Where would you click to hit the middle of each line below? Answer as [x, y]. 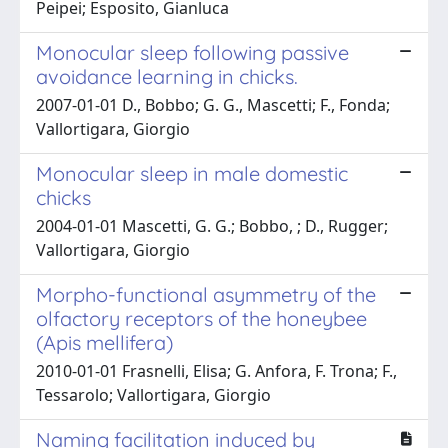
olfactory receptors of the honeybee [201, 318]
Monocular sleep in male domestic [192, 173]
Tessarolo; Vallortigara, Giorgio [153, 394]
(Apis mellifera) [104, 342]
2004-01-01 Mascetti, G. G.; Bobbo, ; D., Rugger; [212, 225]
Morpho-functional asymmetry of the [206, 294]
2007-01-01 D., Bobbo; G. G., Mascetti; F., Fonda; [213, 104]
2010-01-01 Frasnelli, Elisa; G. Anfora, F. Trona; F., [216, 370]
